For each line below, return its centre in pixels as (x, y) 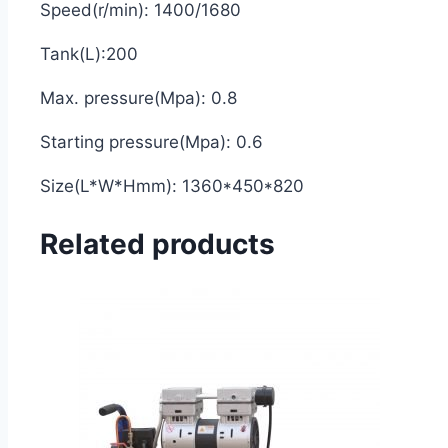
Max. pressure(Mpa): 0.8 (138, 97)
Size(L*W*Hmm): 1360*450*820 (172, 185)
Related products (157, 244)
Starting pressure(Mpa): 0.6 (151, 141)
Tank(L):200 (89, 53)
